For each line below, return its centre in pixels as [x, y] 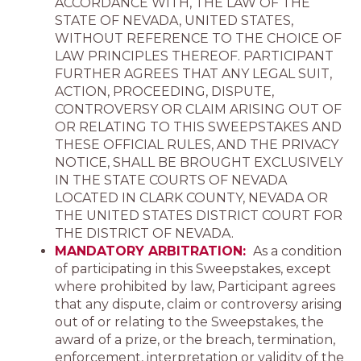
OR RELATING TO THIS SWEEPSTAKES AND [198, 127]
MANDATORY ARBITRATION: [152, 251]
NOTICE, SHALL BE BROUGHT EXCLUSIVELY [199, 162]
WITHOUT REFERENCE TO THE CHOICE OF [198, 38]
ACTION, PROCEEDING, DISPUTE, [164, 91]
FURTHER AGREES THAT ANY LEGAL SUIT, [193, 74]
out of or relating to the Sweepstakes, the [189, 322]
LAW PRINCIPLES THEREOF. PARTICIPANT [194, 56]
